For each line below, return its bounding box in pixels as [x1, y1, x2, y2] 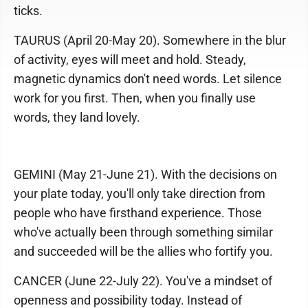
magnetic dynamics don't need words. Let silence [14, 71, 282, 86]
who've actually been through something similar [14, 225, 273, 239]
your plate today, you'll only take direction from [14, 186, 265, 201]
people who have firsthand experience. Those [14, 206, 262, 220]
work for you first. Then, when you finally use [14, 91, 256, 105]
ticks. [14, 3, 43, 18]
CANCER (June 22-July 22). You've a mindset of [14, 274, 272, 288]
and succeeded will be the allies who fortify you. [14, 244, 273, 258]
